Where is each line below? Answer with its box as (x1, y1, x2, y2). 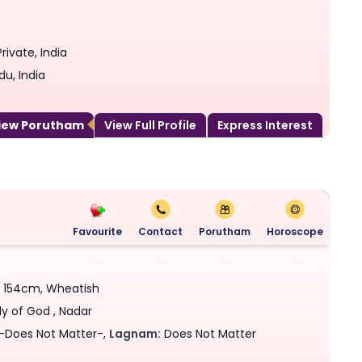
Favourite (73, 224, 122, 238)
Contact (138, 224, 183, 238)
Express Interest (217, 116, 313, 133)
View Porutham (21, 116, 84, 133)
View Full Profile (104, 116, 196, 133)
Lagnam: (109, 325, 162, 342)
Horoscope (267, 224, 323, 238)
